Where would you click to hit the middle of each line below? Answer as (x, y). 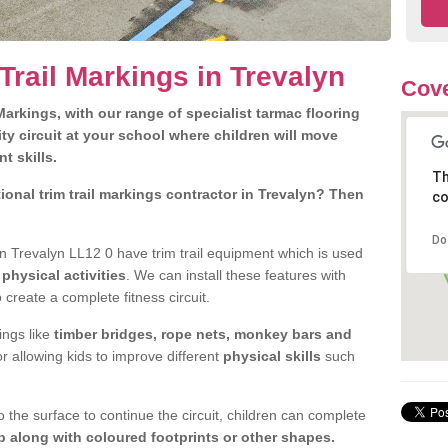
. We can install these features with (236, 275)
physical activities (64, 275)
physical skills (272, 356)
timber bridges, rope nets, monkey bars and (201, 334)
